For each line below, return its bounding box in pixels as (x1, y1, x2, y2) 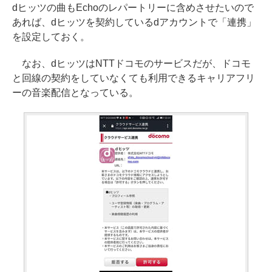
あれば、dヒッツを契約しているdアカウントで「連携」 (12, 17, 256, 27)
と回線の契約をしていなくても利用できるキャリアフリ (12, 73, 255, 83)
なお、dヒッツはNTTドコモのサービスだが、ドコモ (12, 58, 251, 69)
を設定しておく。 (12, 32, 90, 42)
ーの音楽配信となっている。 (12, 87, 138, 98)
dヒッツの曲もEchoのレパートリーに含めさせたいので (12, 2, 254, 13)
